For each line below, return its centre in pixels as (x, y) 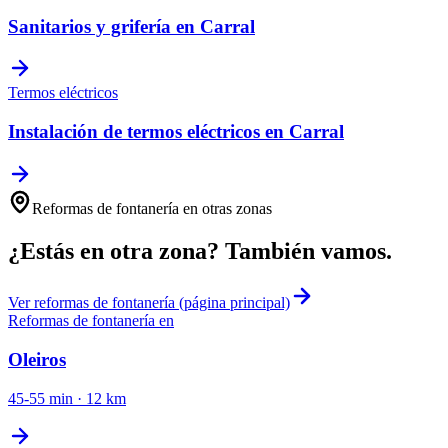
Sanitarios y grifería (89, 26)
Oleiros (37, 360)
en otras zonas (225, 208)
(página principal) (232, 303)
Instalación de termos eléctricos (134, 131)
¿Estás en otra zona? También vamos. (200, 250)
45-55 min (40, 398)
